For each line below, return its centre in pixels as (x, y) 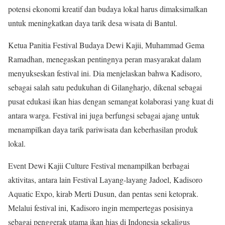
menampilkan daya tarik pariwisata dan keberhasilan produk (103, 130)
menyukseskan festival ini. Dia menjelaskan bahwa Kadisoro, (105, 73)
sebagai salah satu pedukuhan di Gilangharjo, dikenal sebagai (105, 87)
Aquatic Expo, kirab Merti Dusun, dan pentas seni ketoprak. (103, 194)
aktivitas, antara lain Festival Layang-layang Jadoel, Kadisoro (105, 180)
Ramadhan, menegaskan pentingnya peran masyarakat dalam (104, 59)
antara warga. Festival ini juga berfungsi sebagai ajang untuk (104, 116)
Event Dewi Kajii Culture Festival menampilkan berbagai (99, 166)
